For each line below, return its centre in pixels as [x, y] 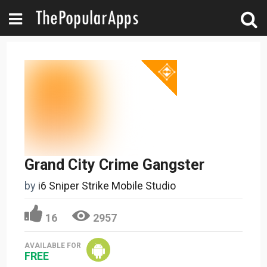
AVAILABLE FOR [53, 245]
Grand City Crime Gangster [115, 164]
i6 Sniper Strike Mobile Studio [107, 185]
